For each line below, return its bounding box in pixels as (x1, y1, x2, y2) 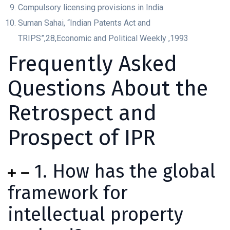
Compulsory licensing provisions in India (18, 3, 163, 13)
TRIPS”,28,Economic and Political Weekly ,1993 (18, 33, 188, 44)
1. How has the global (34, 160, 216, 183)
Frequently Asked (8, 51, 177, 77)
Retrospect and (8, 100, 157, 126)
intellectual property (8, 203, 183, 226)
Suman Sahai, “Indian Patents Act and (18, 18, 150, 28)
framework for (8, 182, 128, 205)
